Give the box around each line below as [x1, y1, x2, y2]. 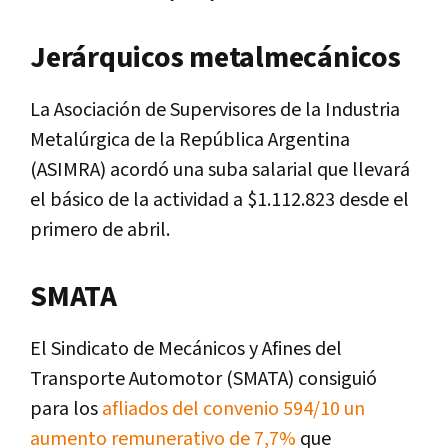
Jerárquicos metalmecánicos [30, 37, 401, 78]
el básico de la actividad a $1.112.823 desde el [30, 186, 409, 213]
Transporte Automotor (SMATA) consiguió [30, 365, 377, 392]
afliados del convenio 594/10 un [102, 395, 365, 422]
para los [30, 395, 102, 422]
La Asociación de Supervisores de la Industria [30, 96, 400, 123]
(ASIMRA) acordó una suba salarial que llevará [30, 156, 410, 183]
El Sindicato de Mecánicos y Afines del [30, 335, 342, 362]
